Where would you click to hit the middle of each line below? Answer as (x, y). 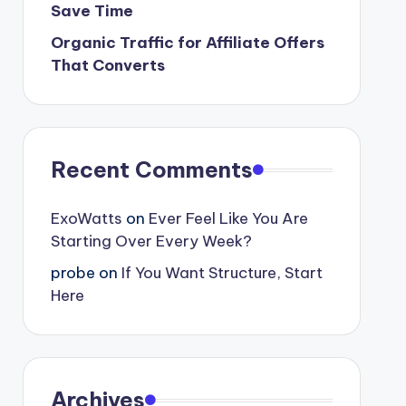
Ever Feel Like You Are (228, 219)
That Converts (107, 66)
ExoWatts (86, 219)
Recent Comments (151, 170)
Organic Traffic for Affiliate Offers (187, 43)
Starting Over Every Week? (151, 242)
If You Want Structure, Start (222, 273)
